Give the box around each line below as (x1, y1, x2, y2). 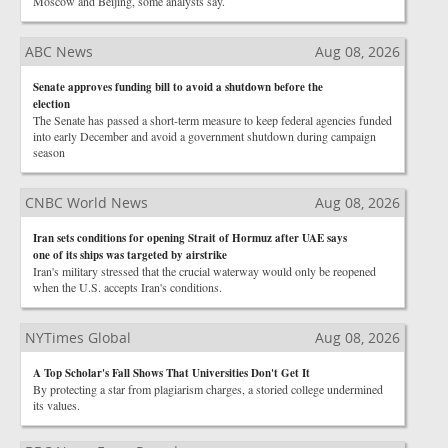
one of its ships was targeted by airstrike (33, 247, 227, 263)
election (33, 96, 70, 112)
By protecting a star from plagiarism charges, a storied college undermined (33, 381, 383, 397)
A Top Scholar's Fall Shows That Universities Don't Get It (33, 365, 310, 381)
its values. (33, 397, 80, 413)
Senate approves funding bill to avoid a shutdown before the (33, 79, 323, 95)
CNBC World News (25, 193, 148, 212)
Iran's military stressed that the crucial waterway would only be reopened (33, 263, 376, 279)
